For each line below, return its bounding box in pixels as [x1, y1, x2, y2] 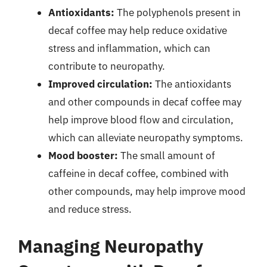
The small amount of [118, 149, 215, 162]
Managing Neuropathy [18, 234, 203, 257]
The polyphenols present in [114, 6, 241, 19]
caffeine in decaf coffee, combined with [48, 167, 229, 180]
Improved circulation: [48, 77, 153, 91]
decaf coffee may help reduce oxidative [48, 24, 227, 37]
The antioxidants [153, 77, 231, 91]
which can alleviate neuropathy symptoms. [48, 131, 243, 144]
